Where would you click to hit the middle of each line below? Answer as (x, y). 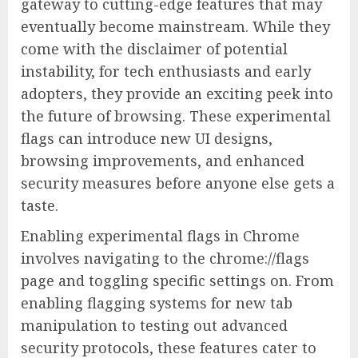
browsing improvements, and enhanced (163, 161)
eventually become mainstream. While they (175, 27)
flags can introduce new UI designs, (147, 139)
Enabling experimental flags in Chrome (160, 236)
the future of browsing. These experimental (176, 116)
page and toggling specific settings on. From (177, 281)
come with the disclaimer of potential (154, 49)
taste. (40, 206)
